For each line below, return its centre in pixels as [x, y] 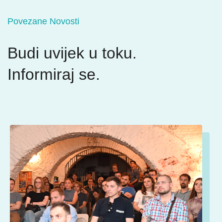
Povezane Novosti [43, 21]
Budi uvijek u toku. [72, 53]
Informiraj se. [54, 74]
